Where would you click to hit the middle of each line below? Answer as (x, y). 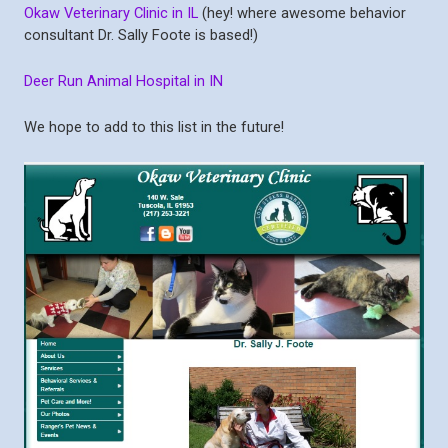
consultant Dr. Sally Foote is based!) (141, 35)
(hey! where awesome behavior (302, 13)
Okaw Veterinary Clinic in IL (111, 13)
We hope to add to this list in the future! (154, 127)
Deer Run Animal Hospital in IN (123, 81)
